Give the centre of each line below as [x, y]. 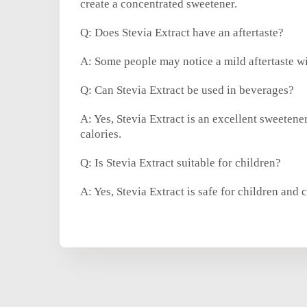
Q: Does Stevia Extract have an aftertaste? [182, 33]
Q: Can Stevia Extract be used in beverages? [187, 90]
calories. [101, 134]
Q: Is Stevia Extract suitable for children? [181, 163]
